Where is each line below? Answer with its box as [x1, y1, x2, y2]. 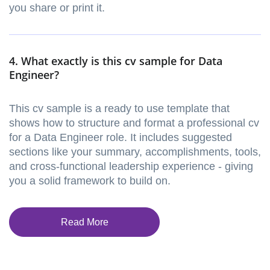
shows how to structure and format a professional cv [9, 117, 259, 130]
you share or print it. [9, 2, 105, 14]
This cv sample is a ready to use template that [9, 102, 230, 115]
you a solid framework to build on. [9, 175, 171, 187]
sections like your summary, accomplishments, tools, [9, 146, 261, 159]
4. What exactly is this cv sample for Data [9, 54, 222, 69]
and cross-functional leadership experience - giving [9, 160, 253, 173]
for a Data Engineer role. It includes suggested [9, 131, 232, 144]
